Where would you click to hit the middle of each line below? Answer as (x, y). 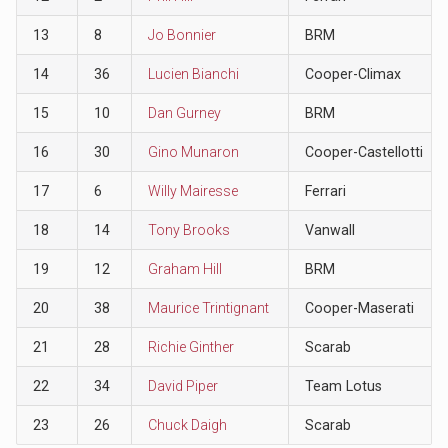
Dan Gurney (184, 112)
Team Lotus (343, 385)
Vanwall (329, 229)
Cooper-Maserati (359, 307)
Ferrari (325, 190)
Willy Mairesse (192, 190)
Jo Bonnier (181, 34)
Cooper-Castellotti (363, 151)
